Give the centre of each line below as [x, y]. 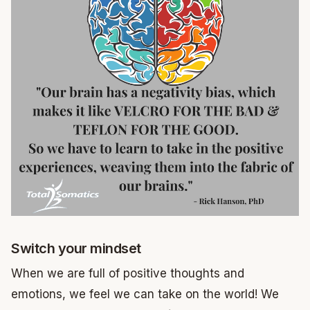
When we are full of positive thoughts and [128, 273]
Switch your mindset [76, 248]
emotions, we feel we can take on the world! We [145, 294]
